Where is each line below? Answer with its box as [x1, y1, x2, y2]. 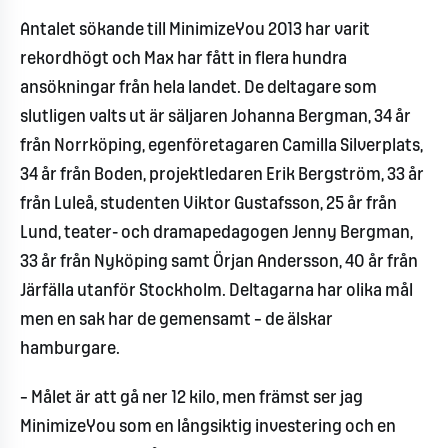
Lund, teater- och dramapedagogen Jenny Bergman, [20, 226, 413, 241]
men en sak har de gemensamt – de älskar [20, 313, 333, 328]
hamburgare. [20, 342, 120, 357]
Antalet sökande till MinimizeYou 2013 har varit [20, 23, 370, 38]
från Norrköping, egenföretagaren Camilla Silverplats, [20, 139, 423, 154]
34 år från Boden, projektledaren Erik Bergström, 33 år [20, 168, 424, 183]
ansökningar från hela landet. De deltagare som [20, 81, 377, 96]
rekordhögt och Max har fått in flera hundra [20, 52, 347, 67]
